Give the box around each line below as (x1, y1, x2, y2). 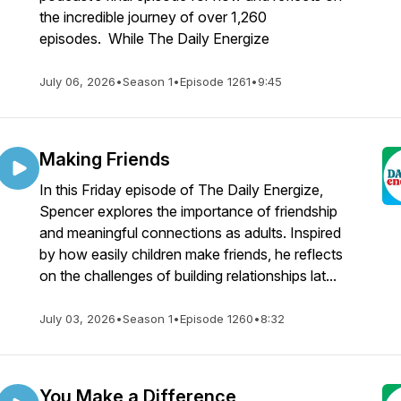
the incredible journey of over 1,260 (39, 8, 267, 26)
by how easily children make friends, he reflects (39, 245, 343, 263)
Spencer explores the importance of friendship (39, 202, 337, 220)
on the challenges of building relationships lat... (39, 267, 337, 285)
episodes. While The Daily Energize (39, 30, 269, 47)
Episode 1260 (180, 311, 253, 326)
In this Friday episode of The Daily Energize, (39, 181, 323, 199)
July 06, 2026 (39, 74, 115, 89)
